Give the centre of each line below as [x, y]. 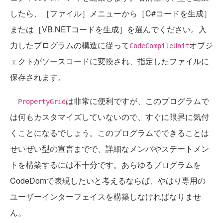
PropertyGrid [42, 102]
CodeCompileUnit [159, 46]
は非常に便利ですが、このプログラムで [137, 101]
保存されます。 [38, 77]
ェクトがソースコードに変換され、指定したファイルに [110, 61]
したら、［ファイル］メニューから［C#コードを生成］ [111, 13]
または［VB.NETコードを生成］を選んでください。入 [108, 29]
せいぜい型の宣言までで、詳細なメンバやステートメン [110, 149]
